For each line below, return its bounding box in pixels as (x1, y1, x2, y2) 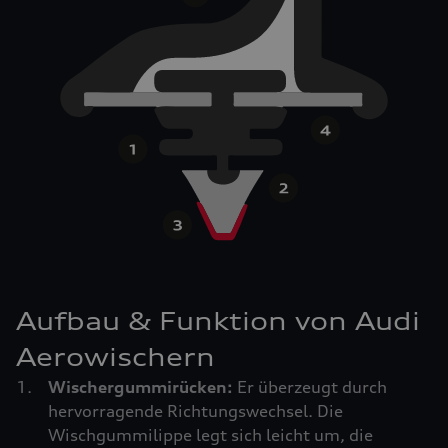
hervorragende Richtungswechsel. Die (48, 401, 343, 421)
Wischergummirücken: (48, 377, 237, 397)
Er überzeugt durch (237, 377, 387, 397)
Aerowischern (16, 342, 215, 372)
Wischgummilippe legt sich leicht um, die (48, 425, 373, 445)
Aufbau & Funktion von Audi (16, 306, 420, 336)
